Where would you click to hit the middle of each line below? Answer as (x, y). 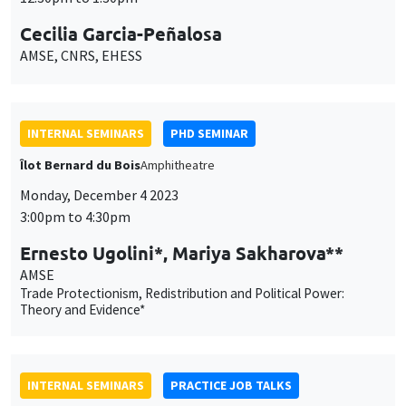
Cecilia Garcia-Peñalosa (121, 33)
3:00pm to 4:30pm (75, 216)
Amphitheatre (178, 164)
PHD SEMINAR (209, 133)
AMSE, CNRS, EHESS (81, 55)
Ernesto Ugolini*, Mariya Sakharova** (182, 252)
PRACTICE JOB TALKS (231, 385)
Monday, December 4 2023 (99, 194)
